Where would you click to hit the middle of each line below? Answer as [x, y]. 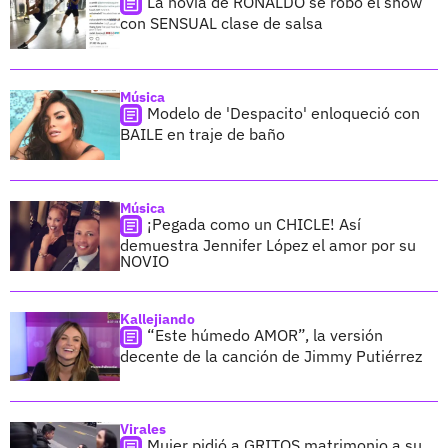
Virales [143, 429]
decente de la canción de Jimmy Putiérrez [271, 355]
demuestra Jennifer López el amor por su [268, 244]
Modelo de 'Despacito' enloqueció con [283, 112]
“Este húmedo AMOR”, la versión [265, 334]
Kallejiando [157, 318]
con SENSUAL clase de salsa [221, 22]
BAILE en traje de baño [202, 133]
